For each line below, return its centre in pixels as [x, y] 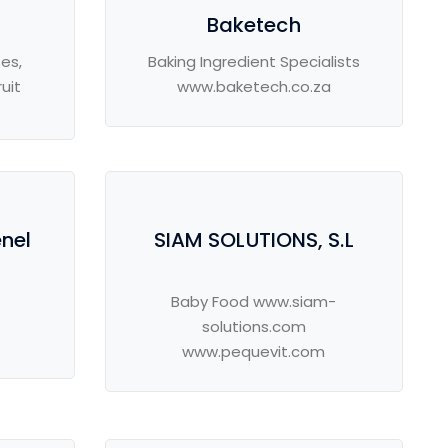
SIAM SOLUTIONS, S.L [253, 240]
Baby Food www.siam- [254, 302]
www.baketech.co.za [253, 87]
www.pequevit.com [254, 352]
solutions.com [253, 327]
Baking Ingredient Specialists [253, 62]
